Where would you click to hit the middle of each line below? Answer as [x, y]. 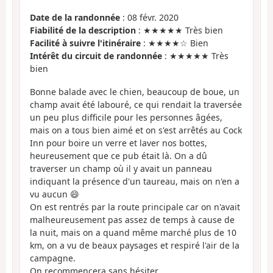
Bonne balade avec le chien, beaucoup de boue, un [135, 92]
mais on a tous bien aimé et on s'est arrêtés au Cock [136, 130]
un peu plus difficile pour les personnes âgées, [126, 118]
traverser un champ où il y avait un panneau [121, 169]
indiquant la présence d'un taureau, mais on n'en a [135, 182]
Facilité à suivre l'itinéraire [85, 43]
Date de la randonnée [75, 17]
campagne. [53, 258]
